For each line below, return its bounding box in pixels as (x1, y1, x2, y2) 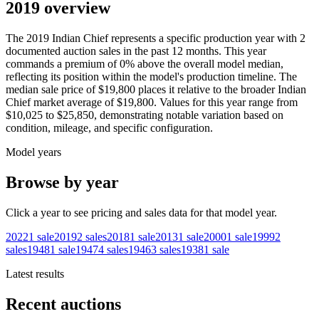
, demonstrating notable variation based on (94, 109, 283, 122)
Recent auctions (6, 294, 121, 313)
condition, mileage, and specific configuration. (6, 122, 213, 135)
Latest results (6, 268, 64, 281)
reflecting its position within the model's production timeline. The (6, 70, 297, 83)
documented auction (6, 45, 96, 58)
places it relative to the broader (135, 83, 275, 96)
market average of (31, 96, 114, 109)
